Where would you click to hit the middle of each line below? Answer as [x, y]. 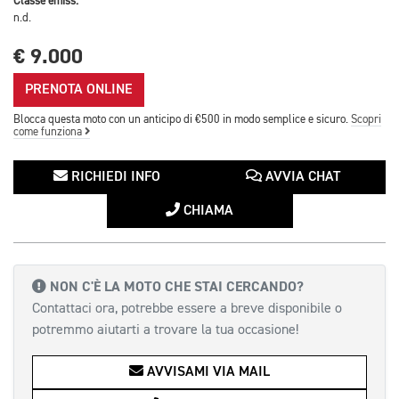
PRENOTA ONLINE [79, 90]
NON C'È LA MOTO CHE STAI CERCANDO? [177, 286]
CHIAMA [207, 211]
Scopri [366, 119]
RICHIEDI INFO [114, 177]
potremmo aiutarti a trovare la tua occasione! [165, 330]
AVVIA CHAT [301, 177]
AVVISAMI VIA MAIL [207, 372]
